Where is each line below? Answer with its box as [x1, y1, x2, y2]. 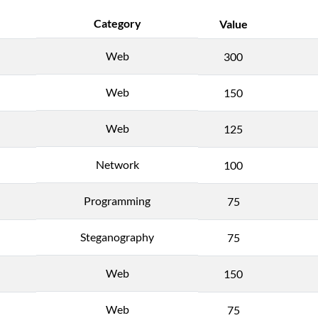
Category [93, 16, 141, 30]
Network [95, 157, 139, 171]
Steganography [80, 229, 154, 243]
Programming [84, 193, 150, 207]
